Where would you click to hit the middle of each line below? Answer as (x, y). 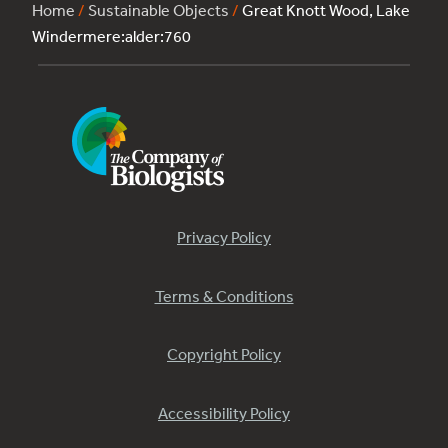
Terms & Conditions (224, 295)
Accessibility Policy (224, 412)
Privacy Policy (224, 237)
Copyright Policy (224, 354)
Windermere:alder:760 (111, 36)
